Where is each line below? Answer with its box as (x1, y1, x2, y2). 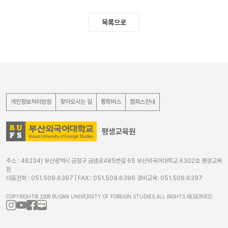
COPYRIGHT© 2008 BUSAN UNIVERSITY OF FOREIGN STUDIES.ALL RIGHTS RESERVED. (6, 193, 213, 199)
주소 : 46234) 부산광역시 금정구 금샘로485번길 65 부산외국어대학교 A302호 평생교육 (6, 157, 222, 164)
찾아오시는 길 (60, 98, 92, 106)
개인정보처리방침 (11, 98, 51, 106)
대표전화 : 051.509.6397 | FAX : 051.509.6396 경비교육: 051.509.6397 (6, 174, 203, 182)
